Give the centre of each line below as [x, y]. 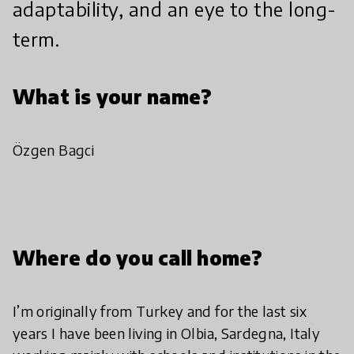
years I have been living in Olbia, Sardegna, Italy [166, 333]
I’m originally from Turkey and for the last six [160, 311]
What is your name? [113, 96]
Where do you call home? [138, 258]
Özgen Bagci [53, 150]
